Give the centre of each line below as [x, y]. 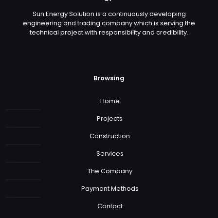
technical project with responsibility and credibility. [109, 33]
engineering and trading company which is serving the [109, 23]
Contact [110, 206]
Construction [110, 136]
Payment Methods [110, 189]
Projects [110, 119]
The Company [110, 171]
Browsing [109, 78]
